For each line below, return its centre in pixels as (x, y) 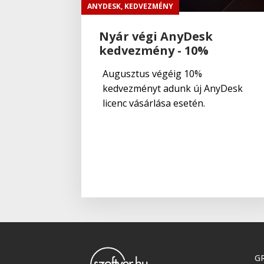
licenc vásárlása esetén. (154, 103)
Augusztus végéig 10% (152, 73)
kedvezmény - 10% (154, 50)
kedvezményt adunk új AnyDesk (173, 88)
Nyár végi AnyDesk (156, 36)
